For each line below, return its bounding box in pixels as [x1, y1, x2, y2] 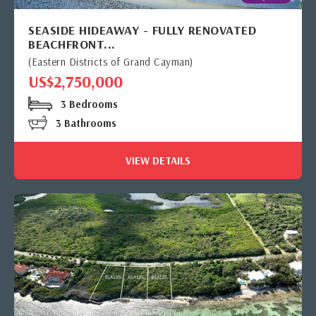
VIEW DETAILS [126, 153, 190, 167]
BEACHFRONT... [28, 35, 116, 52]
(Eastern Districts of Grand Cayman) [28, 54, 193, 68]
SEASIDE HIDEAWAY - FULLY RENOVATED [28, 21, 256, 38]
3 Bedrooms [58, 97, 118, 111]
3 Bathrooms [53, 116, 116, 130]
